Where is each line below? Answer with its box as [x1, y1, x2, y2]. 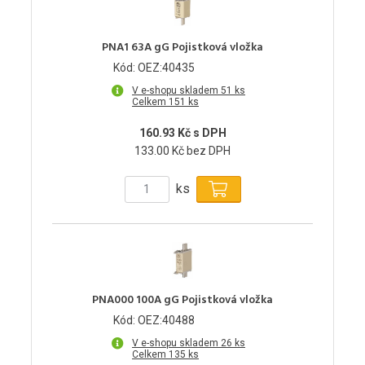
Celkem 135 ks [132, 348, 199, 360]
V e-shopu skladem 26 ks [132, 336, 245, 349]
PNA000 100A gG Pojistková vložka [92, 290, 273, 310]
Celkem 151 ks [132, 95, 199, 108]
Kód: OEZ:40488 [113, 313, 195, 327]
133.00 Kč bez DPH [134, 143, 231, 157]
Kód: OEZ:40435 [113, 60, 195, 74]
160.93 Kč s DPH [139, 125, 226, 139]
